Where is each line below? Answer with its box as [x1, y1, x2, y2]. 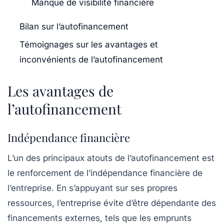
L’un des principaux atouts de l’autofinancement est [7, 153, 214, 163]
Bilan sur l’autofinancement [19, 21, 128, 32]
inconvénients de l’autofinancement [19, 54, 163, 65]
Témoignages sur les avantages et [19, 39, 158, 50]
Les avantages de [7, 81, 113, 100]
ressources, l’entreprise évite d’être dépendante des [7, 198, 216, 208]
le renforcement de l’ [7, 168, 90, 178]
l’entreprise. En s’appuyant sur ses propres [7, 183, 177, 193]
